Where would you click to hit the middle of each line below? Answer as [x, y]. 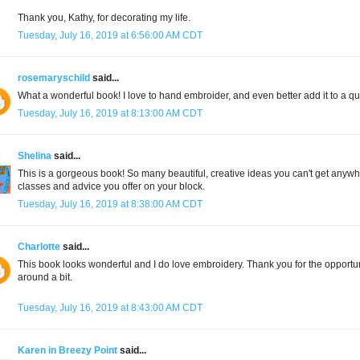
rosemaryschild [54, 78]
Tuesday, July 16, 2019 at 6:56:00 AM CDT [110, 36]
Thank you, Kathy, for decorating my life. [104, 18]
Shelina [35, 156]
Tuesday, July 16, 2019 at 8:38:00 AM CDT [110, 205]
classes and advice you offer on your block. [111, 187]
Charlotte [39, 247]
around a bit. [45, 278]
